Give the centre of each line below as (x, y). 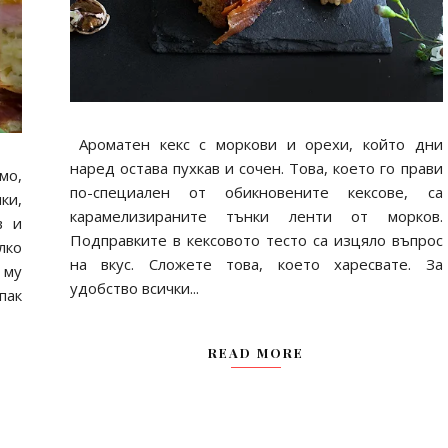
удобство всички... (134, 287)
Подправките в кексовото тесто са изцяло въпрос (256, 239)
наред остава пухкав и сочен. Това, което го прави (256, 167)
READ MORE (256, 352)
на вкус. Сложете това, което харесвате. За (256, 263)
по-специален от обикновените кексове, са (256, 191)
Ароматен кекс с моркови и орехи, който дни (256, 143)
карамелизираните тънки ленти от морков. (256, 215)
